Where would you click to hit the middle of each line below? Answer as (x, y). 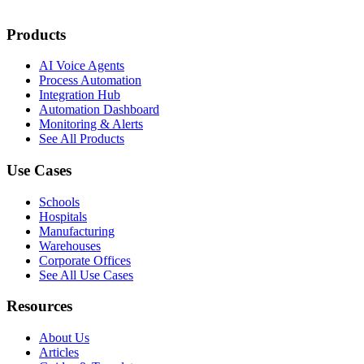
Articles (59, 353)
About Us (64, 338)
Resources (39, 306)
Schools (59, 201)
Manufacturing (77, 231)
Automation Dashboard (99, 110)
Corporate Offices (85, 260)
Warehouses (70, 245)
